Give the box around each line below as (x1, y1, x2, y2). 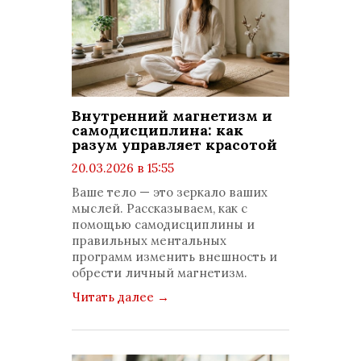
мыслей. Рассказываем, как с (72, 201, 247, 216)
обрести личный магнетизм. (72, 265, 247, 280)
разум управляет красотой (72, 135, 277, 154)
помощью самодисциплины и (72, 217, 255, 232)
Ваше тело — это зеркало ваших (72, 185, 268, 200)
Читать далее (72, 289, 157, 305)
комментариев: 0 (85, 193, 191, 208)
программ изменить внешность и (72, 249, 277, 264)
